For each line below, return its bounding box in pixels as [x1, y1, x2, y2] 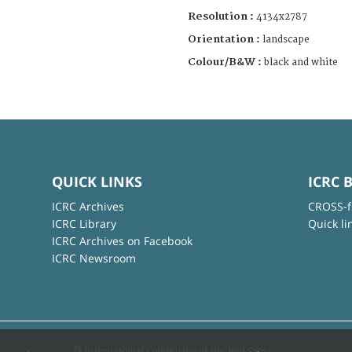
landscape [262, 33, 310, 46]
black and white [264, 56, 338, 68]
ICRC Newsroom [51, 250, 136, 266]
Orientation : [188, 32, 262, 46]
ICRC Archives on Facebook [51, 233, 192, 248]
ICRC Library [51, 215, 116, 231]
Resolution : [188, 9, 254, 23]
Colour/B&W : [188, 55, 264, 68]
